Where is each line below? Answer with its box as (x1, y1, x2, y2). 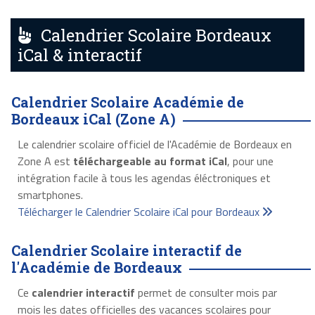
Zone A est (17, 152, 73, 169)
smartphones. (17, 186, 83, 203)
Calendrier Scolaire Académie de (11, 92, 244, 111)
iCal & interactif (18, 43, 142, 66)
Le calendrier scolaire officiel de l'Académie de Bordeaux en (17, 135, 292, 153)
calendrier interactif (31, 283, 135, 301)
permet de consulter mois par (134, 283, 277, 301)
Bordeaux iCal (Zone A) (11, 109, 176, 128)
